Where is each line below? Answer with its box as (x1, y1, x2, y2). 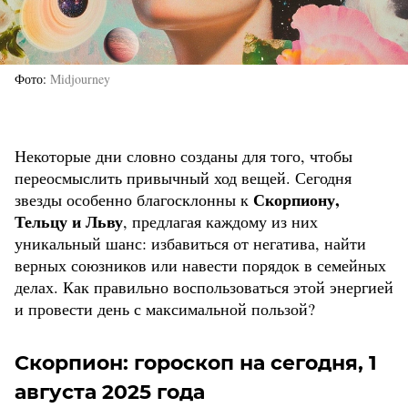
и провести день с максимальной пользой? (15, 298, 315, 321)
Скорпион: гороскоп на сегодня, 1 (15, 351, 377, 376)
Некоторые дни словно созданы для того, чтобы (15, 145, 352, 168)
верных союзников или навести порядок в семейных (15, 254, 386, 277)
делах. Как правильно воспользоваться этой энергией (15, 276, 393, 299)
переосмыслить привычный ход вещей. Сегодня (15, 167, 352, 189)
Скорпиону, (253, 188, 340, 212)
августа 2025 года (15, 380, 205, 405)
